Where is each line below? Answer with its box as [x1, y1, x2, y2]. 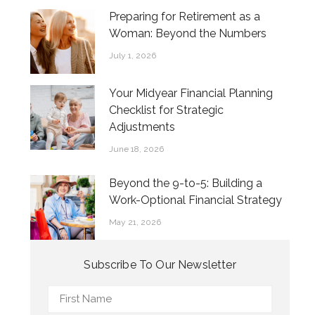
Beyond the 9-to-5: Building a [109, 176, 263, 190]
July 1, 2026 [109, 51, 157, 61]
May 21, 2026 [109, 217, 162, 227]
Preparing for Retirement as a [109, 10, 261, 24]
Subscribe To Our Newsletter [84, 257, 236, 271]
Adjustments [109, 120, 176, 134]
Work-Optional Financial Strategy [109, 193, 283, 207]
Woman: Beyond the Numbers [109, 27, 267, 41]
